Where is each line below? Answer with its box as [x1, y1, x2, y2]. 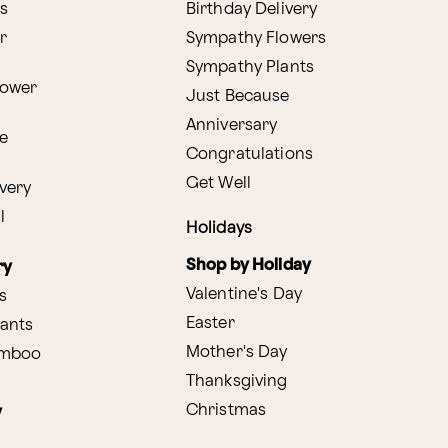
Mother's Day [185, 344, 288, 360]
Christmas [185, 402, 267, 418]
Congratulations [185, 146, 314, 162]
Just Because [185, 88, 290, 104]
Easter [185, 315, 235, 331]
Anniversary [185, 117, 278, 133]
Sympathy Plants [185, 59, 315, 75]
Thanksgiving [185, 373, 288, 389]
